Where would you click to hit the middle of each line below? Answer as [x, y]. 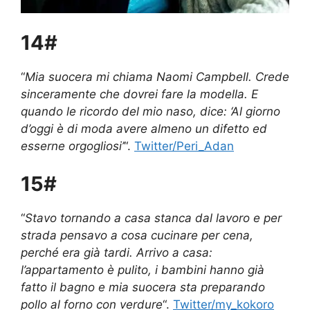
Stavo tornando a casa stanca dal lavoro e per [153, 218]
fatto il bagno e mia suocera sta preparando [143, 288]
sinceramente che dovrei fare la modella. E [139, 94]
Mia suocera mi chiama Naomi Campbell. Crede [157, 76]
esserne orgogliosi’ [72, 146]
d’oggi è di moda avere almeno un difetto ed [144, 128]
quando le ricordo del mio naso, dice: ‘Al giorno [151, 111]
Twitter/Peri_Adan [184, 146]
